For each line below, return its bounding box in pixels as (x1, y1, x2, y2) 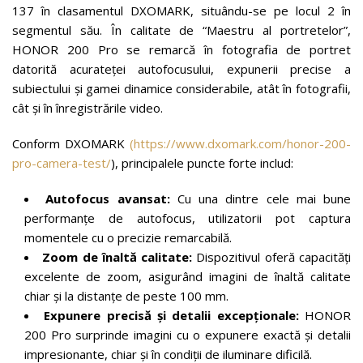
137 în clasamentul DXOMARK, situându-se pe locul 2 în (12, 2, 351, 19)
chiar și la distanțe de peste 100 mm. (24, 287, 228, 304)
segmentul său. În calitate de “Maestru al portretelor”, (12, 21, 351, 38)
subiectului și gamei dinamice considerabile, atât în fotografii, (12, 79, 351, 96)
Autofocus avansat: (45, 190, 177, 207)
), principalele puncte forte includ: (111, 154, 293, 171)
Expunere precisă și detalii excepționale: (44, 306, 299, 323)
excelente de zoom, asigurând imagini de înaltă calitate (24, 267, 351, 284)
